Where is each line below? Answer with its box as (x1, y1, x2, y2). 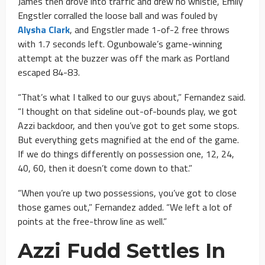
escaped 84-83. (18, 64, 80, 79)
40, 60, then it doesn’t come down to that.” (18, 160, 192, 175)
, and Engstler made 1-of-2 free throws (70, 22, 230, 37)
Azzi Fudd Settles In (18, 238, 225, 263)
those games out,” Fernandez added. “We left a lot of (18, 199, 232, 214)
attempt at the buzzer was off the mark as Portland (18, 50, 230, 65)
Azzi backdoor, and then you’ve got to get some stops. (18, 118, 239, 132)
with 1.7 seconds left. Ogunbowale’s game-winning (18, 36, 222, 51)
